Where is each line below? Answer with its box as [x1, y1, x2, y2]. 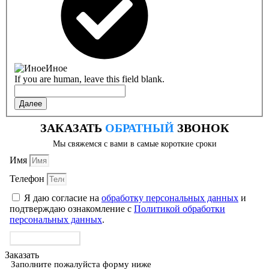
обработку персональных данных [101, 192, 238, 203]
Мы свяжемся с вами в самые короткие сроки [52, 139, 217, 148]
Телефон [10, 173, 47, 184]
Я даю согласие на [24, 192, 101, 203]
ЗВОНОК [174, 121, 229, 134]
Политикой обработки [134, 203, 225, 214]
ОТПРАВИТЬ [14, 232, 76, 243]
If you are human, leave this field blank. [14, 73, 165, 84]
